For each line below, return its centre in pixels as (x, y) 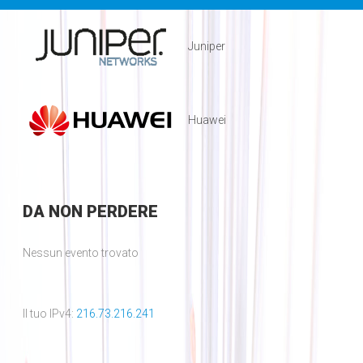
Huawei (207, 120)
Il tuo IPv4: (49, 313)
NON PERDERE (101, 211)
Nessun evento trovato (80, 252)
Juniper (206, 46)
